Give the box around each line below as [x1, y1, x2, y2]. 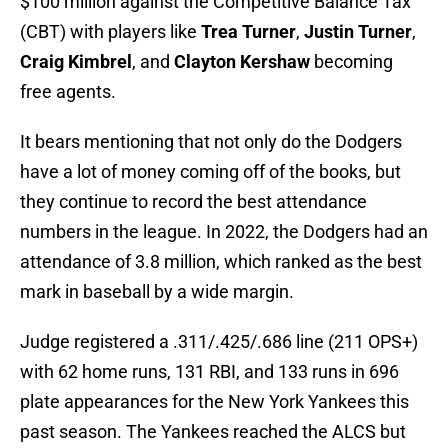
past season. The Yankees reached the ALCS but [20, 421, 406, 443]
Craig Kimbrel [20, 51, 132, 73]
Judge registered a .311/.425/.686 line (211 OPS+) [20, 331, 418, 353]
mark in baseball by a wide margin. [20, 281, 294, 303]
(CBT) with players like [20, 21, 201, 43]
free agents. [20, 81, 116, 103]
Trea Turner [201, 21, 296, 43]
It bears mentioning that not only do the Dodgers [20, 131, 402, 153]
